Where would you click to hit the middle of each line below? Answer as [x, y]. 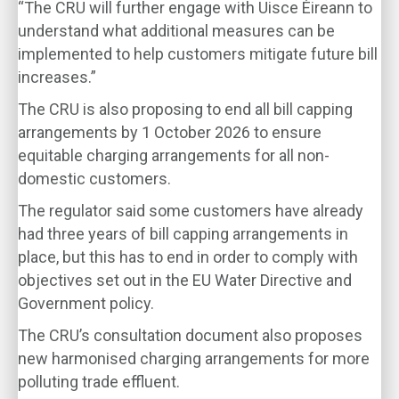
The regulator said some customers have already [191, 211]
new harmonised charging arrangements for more [194, 358]
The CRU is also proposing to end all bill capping [185, 109]
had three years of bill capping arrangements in [183, 234]
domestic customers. [94, 179]
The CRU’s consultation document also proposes [190, 335]
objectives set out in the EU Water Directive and [185, 280]
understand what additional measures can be [176, 31]
